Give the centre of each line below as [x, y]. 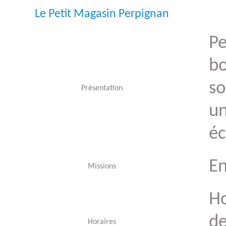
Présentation [102, 88]
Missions [102, 166]
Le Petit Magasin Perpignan [102, 14]
